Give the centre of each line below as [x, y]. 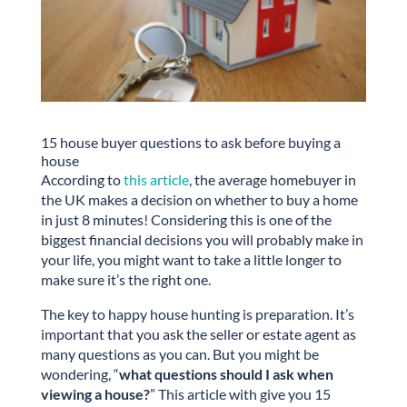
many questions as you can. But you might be [179, 353]
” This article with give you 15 [240, 393]
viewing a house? [95, 393]
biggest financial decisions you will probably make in [202, 239]
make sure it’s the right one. [125, 279]
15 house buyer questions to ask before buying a [190, 142]
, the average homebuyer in [272, 179]
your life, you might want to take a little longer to [191, 259]
